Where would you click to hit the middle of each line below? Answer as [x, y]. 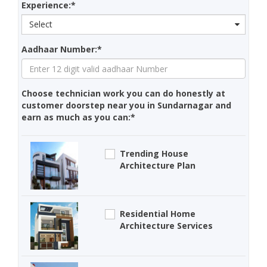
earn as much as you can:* [78, 117]
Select [41, 24]
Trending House [154, 154]
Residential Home [158, 214]
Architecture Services [167, 226]
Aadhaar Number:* [62, 49]
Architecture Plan [158, 166]
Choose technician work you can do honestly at [123, 94]
